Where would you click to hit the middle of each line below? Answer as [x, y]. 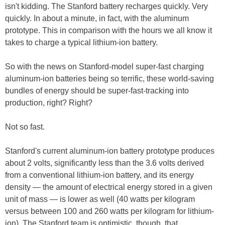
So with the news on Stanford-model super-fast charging [104, 67]
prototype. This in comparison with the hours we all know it [108, 31]
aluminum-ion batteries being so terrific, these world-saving [109, 79]
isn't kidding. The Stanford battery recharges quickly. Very [106, 7]
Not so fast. [25, 127]
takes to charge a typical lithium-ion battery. [81, 43]
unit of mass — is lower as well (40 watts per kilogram [100, 199]
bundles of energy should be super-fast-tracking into [97, 91]
